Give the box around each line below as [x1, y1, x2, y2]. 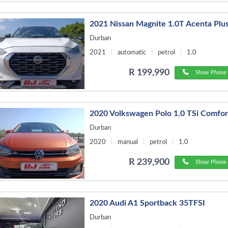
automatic [118, 49, 147, 56]
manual [118, 138, 138, 146]
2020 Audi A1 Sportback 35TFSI [90, 198, 206, 207]
